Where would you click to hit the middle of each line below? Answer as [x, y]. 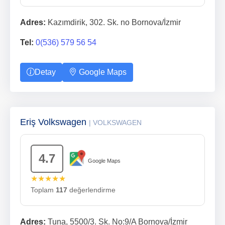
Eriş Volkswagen [54, 122]
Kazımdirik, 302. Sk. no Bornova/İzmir [113, 22]
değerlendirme [91, 190]
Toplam [43, 190]
